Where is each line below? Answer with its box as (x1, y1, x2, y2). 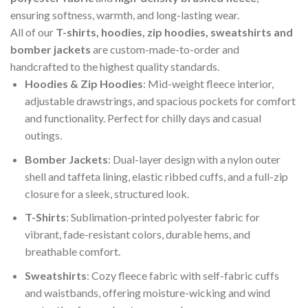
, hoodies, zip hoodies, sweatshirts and (96, 25, 293, 38)
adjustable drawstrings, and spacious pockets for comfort (24, 93, 296, 107)
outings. (24, 128, 62, 142)
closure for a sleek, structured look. (24, 186, 189, 200)
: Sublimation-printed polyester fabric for (65, 210, 260, 224)
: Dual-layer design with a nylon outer (107, 152, 280, 166)
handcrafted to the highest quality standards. (10, 59, 219, 73)
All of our (10, 25, 54, 38)
